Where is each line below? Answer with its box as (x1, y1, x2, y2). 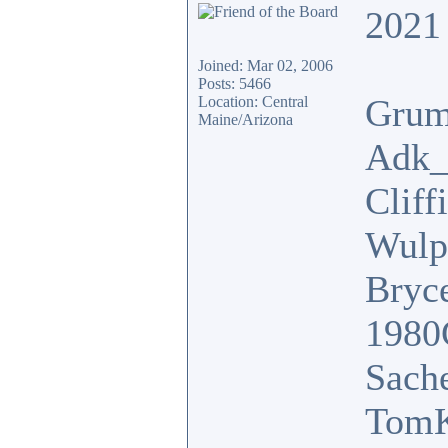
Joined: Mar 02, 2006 (198, 57, 333, 74)
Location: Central (198, 93, 308, 110)
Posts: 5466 (198, 75, 271, 92)
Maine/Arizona (198, 111, 293, 128)
